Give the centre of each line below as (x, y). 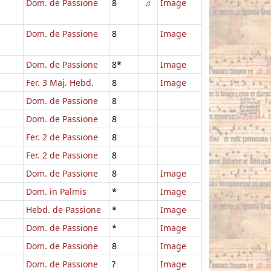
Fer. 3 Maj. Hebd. (60, 82)
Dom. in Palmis (56, 191)
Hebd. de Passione (64, 209)
